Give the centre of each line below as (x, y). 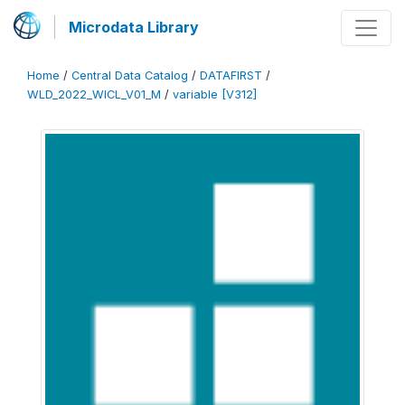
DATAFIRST (231, 75)
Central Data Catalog (130, 75)
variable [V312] (215, 94)
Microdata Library (134, 27)
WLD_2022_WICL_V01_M (94, 94)
